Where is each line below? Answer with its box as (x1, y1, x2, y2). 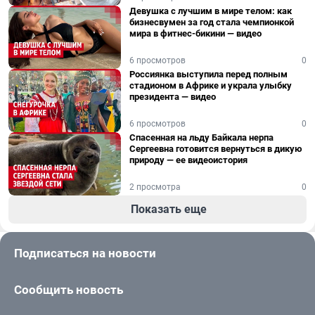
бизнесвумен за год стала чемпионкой (129, 17, 294, 27)
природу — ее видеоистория (129, 155, 247, 165)
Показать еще (131, 202, 207, 216)
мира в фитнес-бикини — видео (129, 28, 262, 39)
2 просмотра (129, 182, 181, 192)
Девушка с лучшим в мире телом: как (129, 6, 292, 16)
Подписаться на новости (14, 246, 156, 260)
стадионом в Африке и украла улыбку (129, 80, 292, 91)
